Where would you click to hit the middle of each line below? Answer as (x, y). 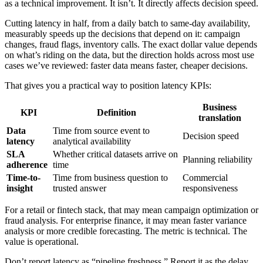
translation (220, 117)
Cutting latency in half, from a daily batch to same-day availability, (127, 23)
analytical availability (92, 141)
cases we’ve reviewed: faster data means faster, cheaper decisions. (126, 65)
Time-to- (23, 177)
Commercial (205, 177)
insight (20, 188)
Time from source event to (101, 130)
